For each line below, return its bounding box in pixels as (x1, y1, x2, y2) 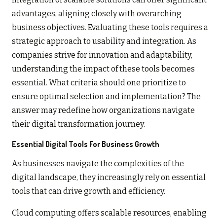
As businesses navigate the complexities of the (12, 158, 184, 168)
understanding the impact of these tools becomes (12, 64, 195, 74)
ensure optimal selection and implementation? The (12, 91, 201, 101)
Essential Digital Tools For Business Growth (12, 139, 159, 149)
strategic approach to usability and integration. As (12, 36, 196, 46)
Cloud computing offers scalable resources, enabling (12, 208, 207, 218)
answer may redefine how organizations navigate (12, 105, 195, 115)
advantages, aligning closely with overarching (12, 8, 182, 18)
